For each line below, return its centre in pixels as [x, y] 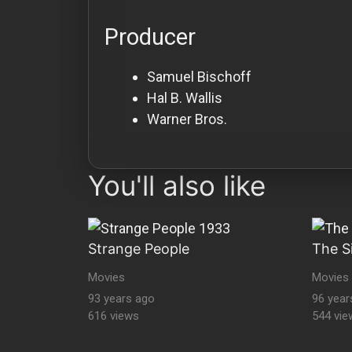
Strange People [139, 248]
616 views [114, 316]
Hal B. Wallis [185, 97]
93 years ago [121, 299]
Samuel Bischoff [199, 76]
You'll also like [177, 185]
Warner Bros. [187, 119]
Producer [150, 37]
